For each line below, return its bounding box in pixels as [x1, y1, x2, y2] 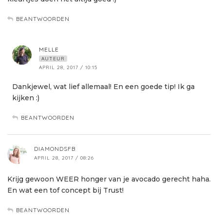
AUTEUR [41, 55, 65, 62]
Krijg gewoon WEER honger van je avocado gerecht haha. [7, 175, 211, 184]
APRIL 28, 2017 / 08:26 [34, 155, 94, 162]
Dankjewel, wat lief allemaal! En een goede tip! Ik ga [12, 82, 195, 91]
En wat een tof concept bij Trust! [7, 186, 124, 195]
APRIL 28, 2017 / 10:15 [39, 64, 97, 71]
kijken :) [12, 93, 39, 103]
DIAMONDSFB [34, 145, 75, 153]
